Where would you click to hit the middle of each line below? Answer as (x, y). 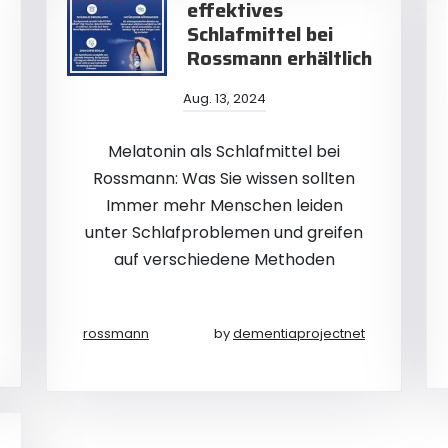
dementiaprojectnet (299, 333)
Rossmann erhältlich (279, 58)
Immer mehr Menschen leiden (224, 205)
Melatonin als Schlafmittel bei (224, 151)
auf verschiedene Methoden (224, 259)
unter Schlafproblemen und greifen (224, 232)
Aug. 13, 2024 (224, 98)
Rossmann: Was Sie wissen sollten (224, 178)
